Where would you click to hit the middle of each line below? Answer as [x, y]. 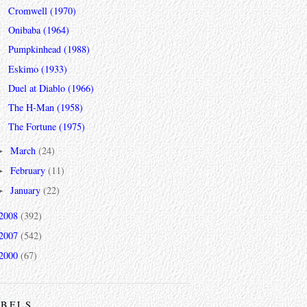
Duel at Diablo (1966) [51, 88]
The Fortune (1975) [46, 126]
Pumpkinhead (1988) [49, 49]
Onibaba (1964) [38, 30]
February [29, 171]
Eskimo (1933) [37, 69]
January [27, 191]
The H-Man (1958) [45, 107]
